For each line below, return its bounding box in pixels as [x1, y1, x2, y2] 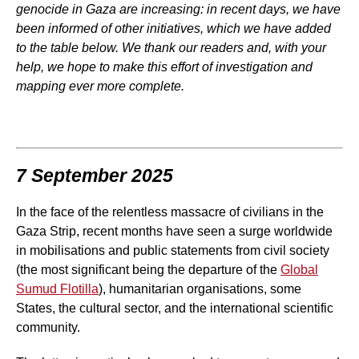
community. [16, 321, 80, 335]
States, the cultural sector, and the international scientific [16, 301, 333, 316]
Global [280, 263, 318, 277]
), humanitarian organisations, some [99, 282, 301, 296]
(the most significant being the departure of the [16, 263, 280, 277]
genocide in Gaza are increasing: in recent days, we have [16, 2, 341, 17]
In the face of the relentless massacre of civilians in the [16, 205, 324, 220]
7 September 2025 [16, 165, 173, 187]
